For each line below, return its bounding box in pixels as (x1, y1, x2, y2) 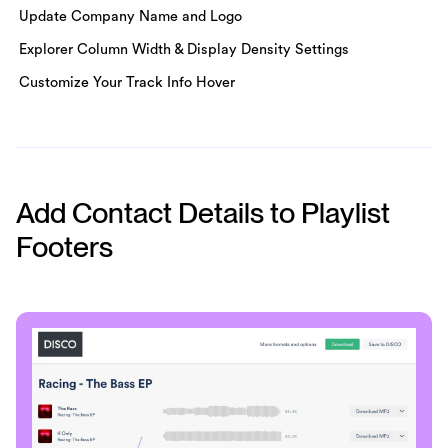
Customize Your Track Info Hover (19, 75, 236, 90)
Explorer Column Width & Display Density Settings (19, 42, 350, 57)
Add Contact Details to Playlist (16, 195, 390, 230)
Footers (16, 229, 113, 264)
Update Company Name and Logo (19, 9, 243, 24)
